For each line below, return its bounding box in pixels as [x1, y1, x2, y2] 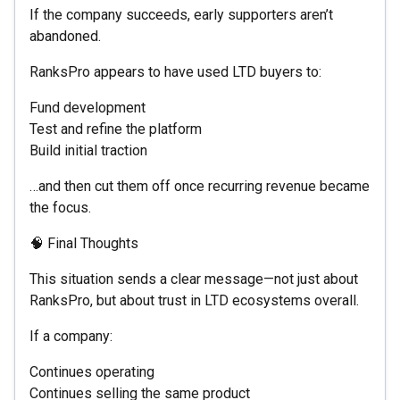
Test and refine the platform [29, 120, 202, 137]
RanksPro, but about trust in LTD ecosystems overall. [29, 291, 359, 309]
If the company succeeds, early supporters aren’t [29, 5, 333, 23]
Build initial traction [29, 141, 147, 159]
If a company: [29, 327, 112, 345]
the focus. [29, 198, 91, 216]
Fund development [29, 98, 146, 116]
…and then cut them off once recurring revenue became [29, 177, 370, 195]
